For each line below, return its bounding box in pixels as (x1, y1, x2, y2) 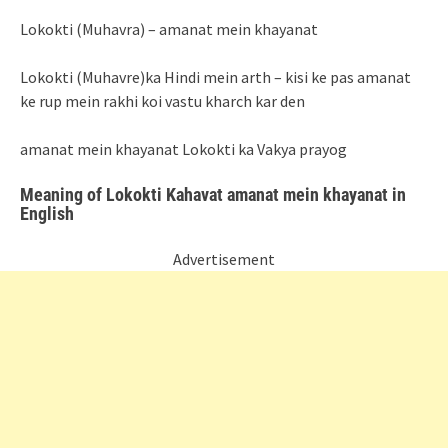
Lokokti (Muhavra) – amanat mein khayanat (20, 19, 318, 39)
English (20, 203, 74, 224)
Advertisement (173, 249, 275, 269)
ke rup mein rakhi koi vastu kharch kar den (20, 91, 305, 111)
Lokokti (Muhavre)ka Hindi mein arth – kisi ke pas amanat (20, 67, 411, 87)
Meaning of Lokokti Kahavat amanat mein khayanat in (20, 184, 406, 205)
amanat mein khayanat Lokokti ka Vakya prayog (20, 139, 347, 159)
